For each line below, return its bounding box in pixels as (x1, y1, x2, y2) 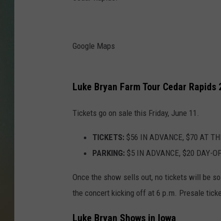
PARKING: (92, 147, 125, 158)
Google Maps (73, 41, 115, 51)
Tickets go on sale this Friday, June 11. (73, 108, 199, 118)
